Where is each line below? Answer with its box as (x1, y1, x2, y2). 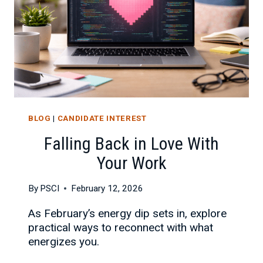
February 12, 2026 (71, 183, 144, 194)
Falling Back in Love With (44, 133, 219, 154)
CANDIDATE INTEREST (57, 114, 147, 123)
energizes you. (28, 234, 99, 248)
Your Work (96, 152, 167, 173)
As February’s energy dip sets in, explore (28, 206, 227, 220)
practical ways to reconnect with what (28, 220, 213, 234)
